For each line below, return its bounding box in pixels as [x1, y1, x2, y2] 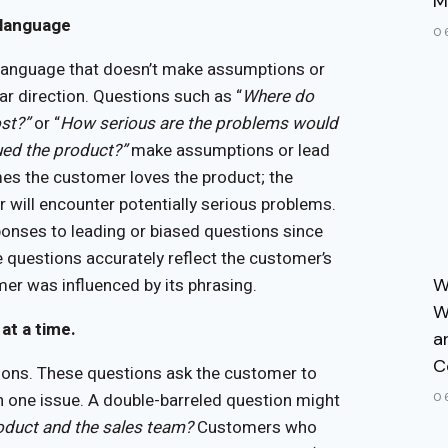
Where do [242, 83, 314, 109]
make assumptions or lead [131, 137, 330, 163]
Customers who [193, 414, 317, 440]
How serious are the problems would [60, 110, 338, 136]
